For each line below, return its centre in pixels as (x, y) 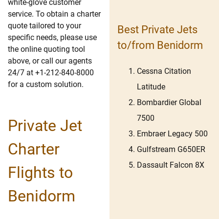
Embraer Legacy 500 (172, 134)
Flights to (40, 173)
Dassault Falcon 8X (171, 165)
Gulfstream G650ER (171, 150)
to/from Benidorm (160, 45)
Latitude (151, 87)
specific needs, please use (52, 38)
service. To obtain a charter (54, 14)
